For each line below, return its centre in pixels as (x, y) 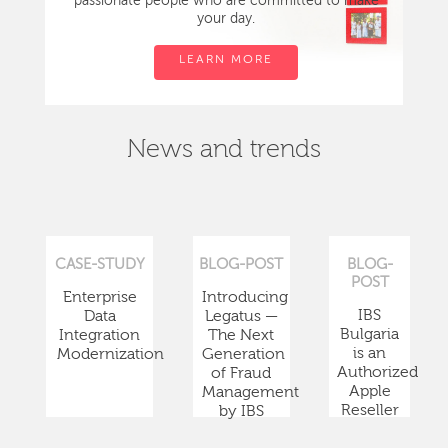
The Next (241, 335)
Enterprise (99, 297)
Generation (244, 354)
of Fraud (241, 373)
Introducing (245, 297)
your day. (226, 18)
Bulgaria (370, 334)
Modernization (110, 354)
